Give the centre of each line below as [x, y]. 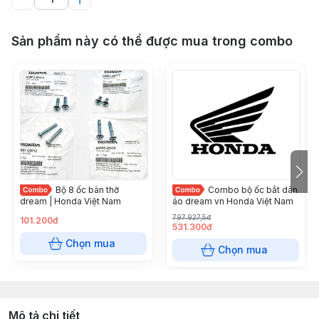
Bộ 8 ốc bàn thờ [87, 190]
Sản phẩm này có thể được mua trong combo [152, 41]
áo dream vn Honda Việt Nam [233, 201]
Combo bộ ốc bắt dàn [253, 190]
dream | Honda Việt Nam [70, 201]
